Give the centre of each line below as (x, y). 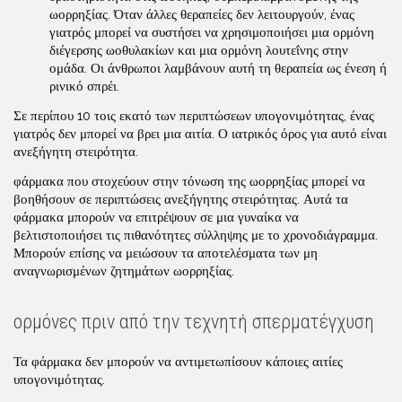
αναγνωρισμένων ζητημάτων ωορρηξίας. (124, 271)
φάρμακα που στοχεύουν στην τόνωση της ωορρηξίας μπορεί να (189, 181)
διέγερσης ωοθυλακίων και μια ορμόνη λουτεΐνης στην (199, 50)
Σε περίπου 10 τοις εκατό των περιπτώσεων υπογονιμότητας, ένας (194, 115)
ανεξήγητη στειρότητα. (76, 151)
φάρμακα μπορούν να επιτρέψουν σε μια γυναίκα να (156, 217)
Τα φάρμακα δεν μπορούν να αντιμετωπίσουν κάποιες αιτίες (178, 361)
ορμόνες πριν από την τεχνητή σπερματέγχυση (194, 321)
